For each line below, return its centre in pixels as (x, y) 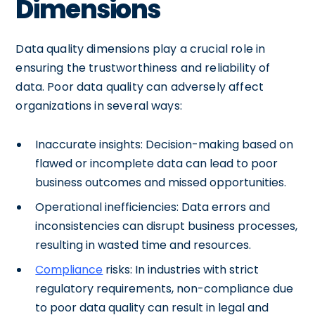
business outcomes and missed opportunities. (161, 182)
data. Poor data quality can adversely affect (140, 86)
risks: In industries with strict (181, 269)
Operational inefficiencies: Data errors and (153, 207)
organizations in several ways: (99, 105)
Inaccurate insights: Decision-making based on (165, 144)
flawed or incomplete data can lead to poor (157, 163)
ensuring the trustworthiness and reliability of (143, 67)
